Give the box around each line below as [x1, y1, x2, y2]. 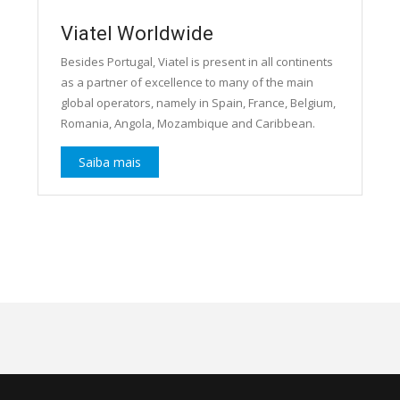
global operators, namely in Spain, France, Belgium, [60, 95, 336, 112]
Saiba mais [78, 154, 141, 171]
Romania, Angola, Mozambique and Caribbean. [60, 115, 315, 132]
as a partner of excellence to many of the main [60, 74, 313, 91]
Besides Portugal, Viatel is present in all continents [60, 54, 333, 71]
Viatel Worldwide [60, 22, 213, 46]
